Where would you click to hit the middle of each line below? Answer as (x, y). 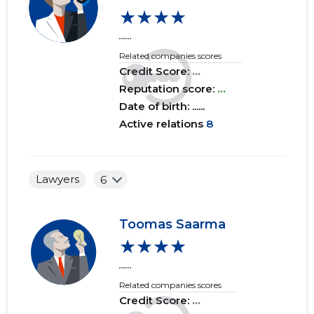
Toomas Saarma (173, 225)
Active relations (162, 124)
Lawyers (58, 179)
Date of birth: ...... (162, 107)
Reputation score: (169, 89)
